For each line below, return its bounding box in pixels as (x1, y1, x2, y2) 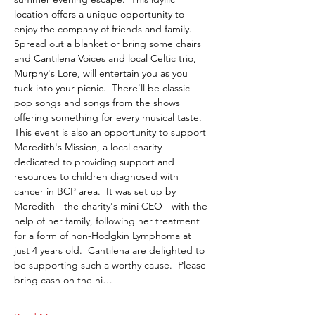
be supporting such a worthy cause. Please (14, 259, 209, 271)
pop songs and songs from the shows (14, 96, 183, 109)
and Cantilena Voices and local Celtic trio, (14, 52, 199, 65)
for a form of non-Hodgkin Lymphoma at (14, 229, 194, 242)
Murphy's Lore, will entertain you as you (14, 67, 191, 79)
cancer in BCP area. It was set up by (14, 185, 179, 198)
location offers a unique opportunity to (14, 8, 187, 20)
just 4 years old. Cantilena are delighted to (14, 244, 207, 257)
